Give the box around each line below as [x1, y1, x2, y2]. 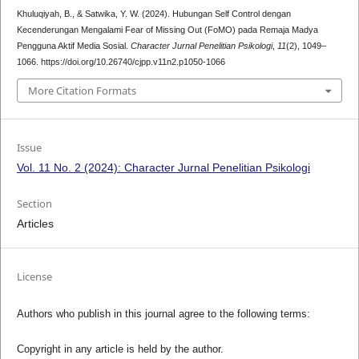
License [16, 268, 52, 284]
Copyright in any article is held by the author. [16, 342, 224, 355]
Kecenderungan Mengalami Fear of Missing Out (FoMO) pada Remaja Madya [16, 25, 318, 35]
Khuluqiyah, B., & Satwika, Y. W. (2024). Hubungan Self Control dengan [16, 9, 291, 19]
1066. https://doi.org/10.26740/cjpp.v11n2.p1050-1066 [16, 57, 225, 67]
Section [16, 196, 52, 211]
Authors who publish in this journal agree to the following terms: [16, 307, 310, 320]
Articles [16, 216, 54, 230]
